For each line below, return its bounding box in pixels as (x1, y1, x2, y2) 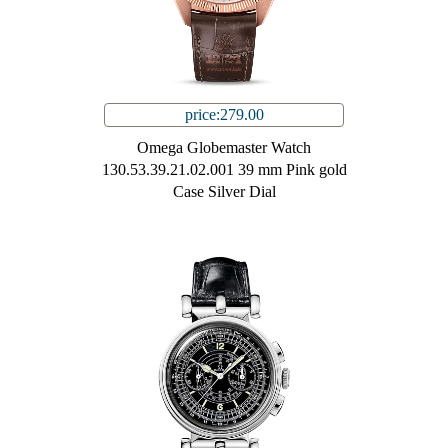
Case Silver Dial (172, 183, 276, 201)
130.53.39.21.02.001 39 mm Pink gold (101, 161, 347, 179)
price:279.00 (184, 106, 264, 124)
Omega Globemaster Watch (137, 139, 311, 157)
